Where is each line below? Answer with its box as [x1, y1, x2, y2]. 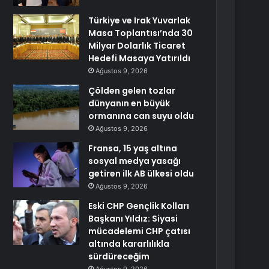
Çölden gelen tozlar [88, 85, 176, 97]
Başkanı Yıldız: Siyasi [88, 213, 178, 225]
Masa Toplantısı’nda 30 [88, 27, 193, 39]
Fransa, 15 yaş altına [88, 142, 178, 154]
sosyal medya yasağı [88, 155, 181, 167]
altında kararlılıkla [88, 238, 170, 250]
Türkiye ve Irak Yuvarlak [88, 14, 191, 26]
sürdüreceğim [88, 250, 150, 262]
